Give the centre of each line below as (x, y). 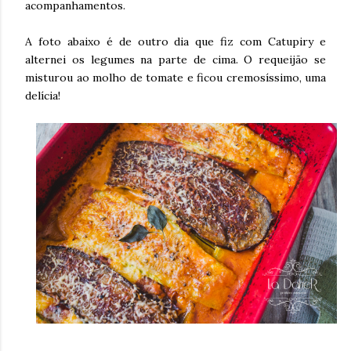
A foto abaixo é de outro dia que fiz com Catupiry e (175, 42)
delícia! (43, 96)
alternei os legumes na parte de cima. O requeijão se (175, 60)
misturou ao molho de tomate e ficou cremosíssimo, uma (175, 78)
